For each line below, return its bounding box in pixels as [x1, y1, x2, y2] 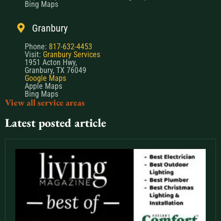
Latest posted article [5, 115, 106, 131]
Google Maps [25, 74, 66, 83]
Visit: [25, 50, 43, 60]
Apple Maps [25, 81, 62, 91]
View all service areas [5, 97, 85, 109]
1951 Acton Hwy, [25, 58, 77, 68]
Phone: [25, 42, 49, 52]
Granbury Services [43, 50, 100, 60]
